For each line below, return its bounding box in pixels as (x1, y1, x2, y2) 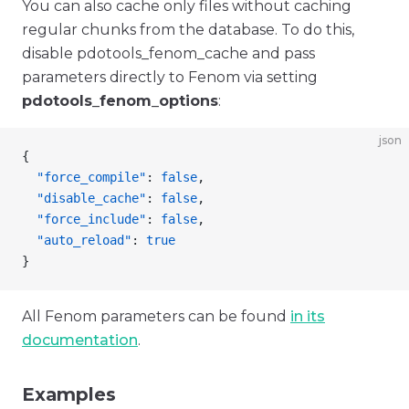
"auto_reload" (22, 233, 131, 247)
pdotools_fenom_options (22, 92, 218, 110)
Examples (22, 383, 116, 405)
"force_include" (22, 212, 146, 226)
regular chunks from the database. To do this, (22, 21, 354, 38)
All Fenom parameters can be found (22, 308, 290, 325)
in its (290, 308, 325, 325)
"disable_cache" (22, 191, 146, 205)
